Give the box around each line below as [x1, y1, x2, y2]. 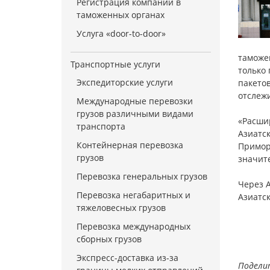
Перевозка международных [77, 221, 190, 232]
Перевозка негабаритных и [77, 189, 190, 201]
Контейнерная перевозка [77, 139, 183, 151]
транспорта [77, 121, 125, 132]
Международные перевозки [77, 95, 193, 107]
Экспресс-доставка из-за [77, 252, 178, 263]
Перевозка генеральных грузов [77, 171, 207, 182]
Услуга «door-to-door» [77, 28, 166, 39]
